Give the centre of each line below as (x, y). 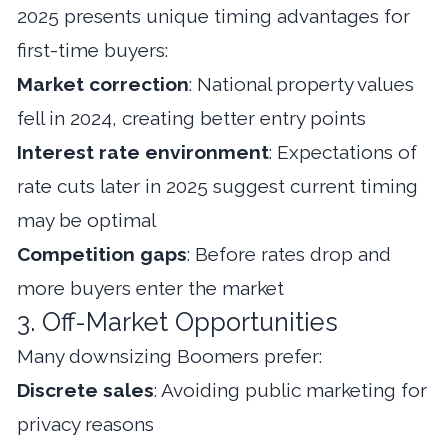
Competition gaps (102, 253)
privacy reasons (85, 423)
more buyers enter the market (150, 287)
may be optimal (86, 219)
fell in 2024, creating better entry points (191, 117)
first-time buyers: (92, 49)
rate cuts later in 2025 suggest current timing (217, 185)
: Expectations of (343, 151)
